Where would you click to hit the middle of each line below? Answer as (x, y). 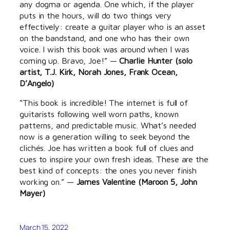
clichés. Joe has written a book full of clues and (107, 148)
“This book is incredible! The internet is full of (104, 102)
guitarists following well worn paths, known (99, 114)
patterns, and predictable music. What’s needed (108, 125)
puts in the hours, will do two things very (95, 15)
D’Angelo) (37, 83)
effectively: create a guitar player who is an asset (112, 26)
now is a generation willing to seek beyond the (105, 136)
